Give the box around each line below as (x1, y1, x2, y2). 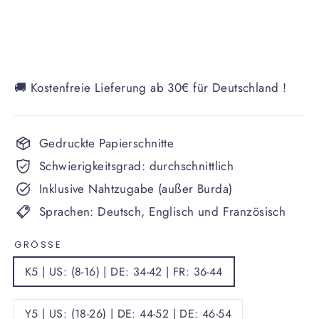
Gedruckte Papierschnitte (39, 134, 174, 152)
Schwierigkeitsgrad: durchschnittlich (39, 157, 234, 174)
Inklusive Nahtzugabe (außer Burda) (39, 179, 233, 197)
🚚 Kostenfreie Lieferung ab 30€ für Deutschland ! (14, 78, 287, 96)
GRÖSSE (14, 238, 62, 251)
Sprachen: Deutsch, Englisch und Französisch (39, 202, 286, 220)
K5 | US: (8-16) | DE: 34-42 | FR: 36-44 (25, 263, 223, 280)
